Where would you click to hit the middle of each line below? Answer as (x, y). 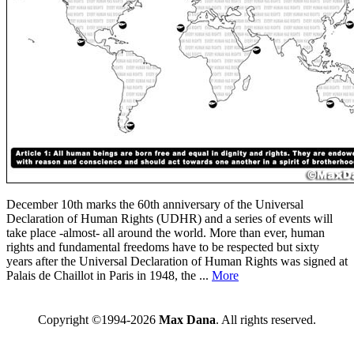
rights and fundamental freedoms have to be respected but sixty (163, 247)
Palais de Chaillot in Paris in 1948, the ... (109, 275)
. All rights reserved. (265, 319)
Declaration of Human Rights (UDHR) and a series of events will (169, 218)
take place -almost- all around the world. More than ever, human (166, 232)
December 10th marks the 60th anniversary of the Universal (155, 204)
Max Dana (187, 319)
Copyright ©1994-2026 (98, 319)
